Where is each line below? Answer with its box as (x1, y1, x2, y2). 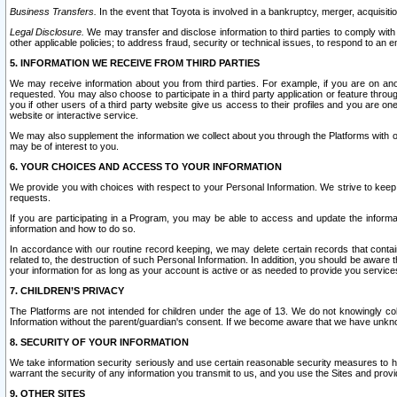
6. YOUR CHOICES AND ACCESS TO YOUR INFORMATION (10, 161, 282, 172)
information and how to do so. (10, 223, 136, 234)
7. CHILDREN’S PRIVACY (10, 285, 124, 296)
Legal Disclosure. (10, 27, 85, 37)
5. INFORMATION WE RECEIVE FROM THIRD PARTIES (10, 58, 260, 68)
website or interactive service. (10, 110, 138, 121)
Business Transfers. (10, 6, 97, 17)
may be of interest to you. (10, 141, 119, 152)
